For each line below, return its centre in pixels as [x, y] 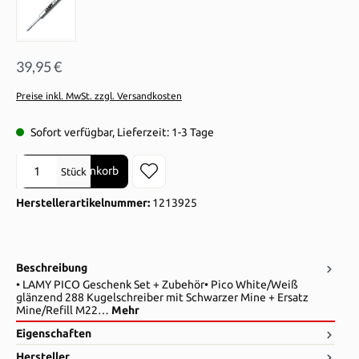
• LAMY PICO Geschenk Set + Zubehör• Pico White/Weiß [157, 285]
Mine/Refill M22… [64, 311]
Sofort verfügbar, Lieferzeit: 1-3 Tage [121, 132]
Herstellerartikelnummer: [84, 202]
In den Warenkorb [74, 171]
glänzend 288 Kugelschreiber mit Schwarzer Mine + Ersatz [162, 298]
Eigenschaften [54, 333]
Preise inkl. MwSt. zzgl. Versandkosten [99, 96]
